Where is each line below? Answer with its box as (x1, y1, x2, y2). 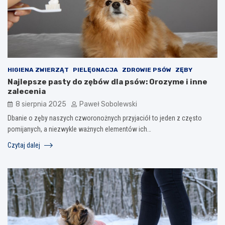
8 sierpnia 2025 (16, 99, 66, 108)
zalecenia (8, 86, 46, 96)
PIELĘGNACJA (73, 66, 118, 73)
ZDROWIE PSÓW (122, 66, 171, 73)
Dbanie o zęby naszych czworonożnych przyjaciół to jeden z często (8, 114, 202, 122)
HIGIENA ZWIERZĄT (8, 66, 69, 73)
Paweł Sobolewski (79, 99, 137, 108)
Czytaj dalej (8, 141, 42, 149)
